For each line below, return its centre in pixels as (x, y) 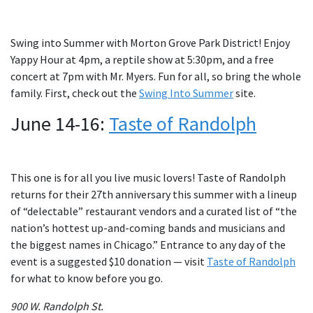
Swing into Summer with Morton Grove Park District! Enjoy (150, 43)
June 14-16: (60, 124)
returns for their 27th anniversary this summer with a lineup (154, 195)
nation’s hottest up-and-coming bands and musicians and (148, 228)
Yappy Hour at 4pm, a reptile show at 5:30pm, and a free (142, 60)
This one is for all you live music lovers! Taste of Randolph (148, 178)
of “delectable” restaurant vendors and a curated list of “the (154, 211)
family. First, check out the (75, 93)
